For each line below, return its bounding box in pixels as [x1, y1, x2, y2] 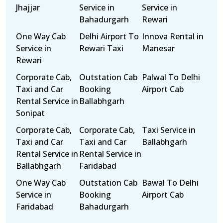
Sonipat [16, 108, 45, 118]
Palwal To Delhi [142, 72, 201, 83]
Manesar [142, 43, 175, 54]
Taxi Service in [142, 124, 196, 135]
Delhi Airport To [79, 31, 139, 42]
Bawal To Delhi [142, 177, 199, 188]
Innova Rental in [142, 31, 204, 42]
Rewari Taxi [79, 43, 123, 54]
